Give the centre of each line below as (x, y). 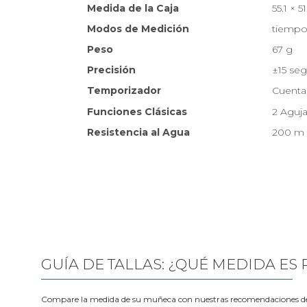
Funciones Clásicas (137, 112)
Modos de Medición (138, 29)
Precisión (111, 70)
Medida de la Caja (133, 9)
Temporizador (124, 91)
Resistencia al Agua (138, 133)
